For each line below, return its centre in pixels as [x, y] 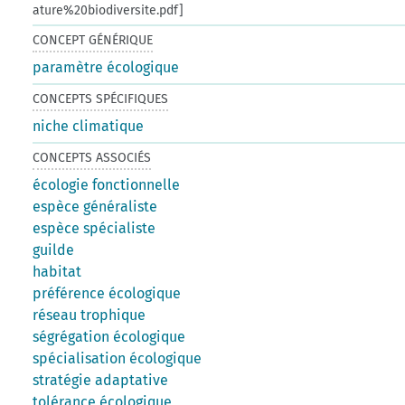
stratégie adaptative [101, 380]
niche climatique [89, 126]
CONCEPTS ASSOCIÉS [92, 157]
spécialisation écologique [118, 358]
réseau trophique [89, 315]
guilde [54, 250]
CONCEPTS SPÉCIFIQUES [101, 99]
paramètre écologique [106, 67]
